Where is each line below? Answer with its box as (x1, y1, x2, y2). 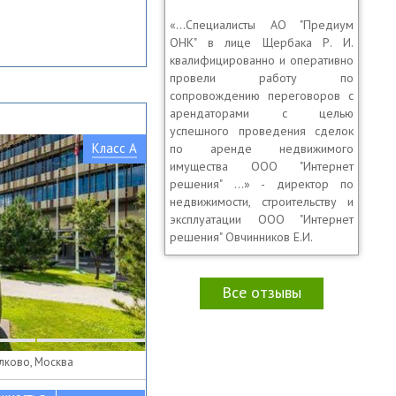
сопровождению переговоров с (170, 88, 354, 103)
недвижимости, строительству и (170, 194, 354, 209)
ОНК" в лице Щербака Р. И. (170, 34, 354, 50)
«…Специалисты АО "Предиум (170, 17, 354, 33)
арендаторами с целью (170, 105, 354, 121)
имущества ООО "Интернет (170, 158, 354, 174)
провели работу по (170, 70, 354, 86)
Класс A (92, 140, 137, 156)
